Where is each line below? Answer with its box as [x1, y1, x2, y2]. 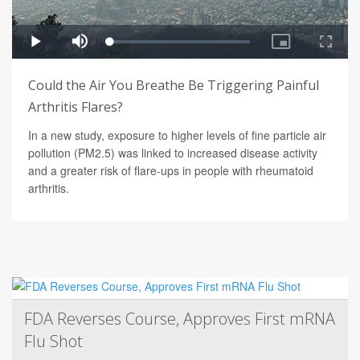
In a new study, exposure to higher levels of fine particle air [28, 127, 326, 144]
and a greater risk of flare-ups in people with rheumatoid [28, 162, 313, 179]
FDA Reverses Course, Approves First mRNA [24, 308, 335, 330]
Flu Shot [24, 330, 83, 353]
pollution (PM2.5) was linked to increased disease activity [28, 145, 317, 162]
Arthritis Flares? [28, 98, 123, 117]
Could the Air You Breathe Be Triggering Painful [28, 76, 319, 95]
